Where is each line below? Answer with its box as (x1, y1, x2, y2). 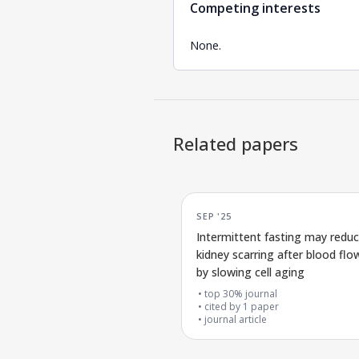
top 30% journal (204, 287, 277, 301)
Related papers (173, 131, 298, 155)
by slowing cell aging (196, 264, 305, 280)
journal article (204, 313, 267, 326)
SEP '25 (196, 207, 232, 223)
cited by (204, 300, 243, 313)
